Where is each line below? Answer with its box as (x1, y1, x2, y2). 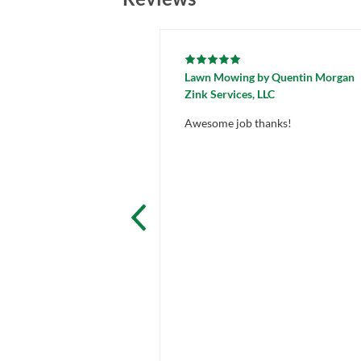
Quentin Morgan (272, 70, 355, 85)
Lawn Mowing (185, 70, 255, 85)
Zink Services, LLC (185, 87, 275, 102)
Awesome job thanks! (185, 116, 292, 131)
